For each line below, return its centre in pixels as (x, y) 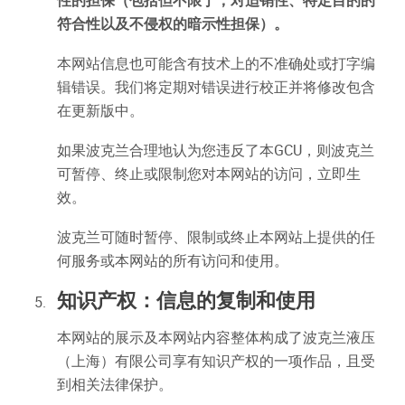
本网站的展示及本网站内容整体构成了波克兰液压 (216, 337)
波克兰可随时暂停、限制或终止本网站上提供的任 (216, 237)
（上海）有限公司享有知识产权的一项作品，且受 (216, 361)
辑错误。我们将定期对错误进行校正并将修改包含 (216, 87)
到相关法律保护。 (115, 384)
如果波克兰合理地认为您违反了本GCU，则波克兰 (216, 150)
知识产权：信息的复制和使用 (186, 300)
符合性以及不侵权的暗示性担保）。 (173, 24)
